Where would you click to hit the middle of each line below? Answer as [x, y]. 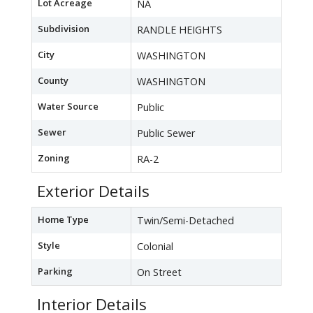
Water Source [68, 107]
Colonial [155, 247]
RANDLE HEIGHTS [180, 30]
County [53, 81]
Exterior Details [93, 191]
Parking [55, 271]
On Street [159, 272]
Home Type [63, 220]
